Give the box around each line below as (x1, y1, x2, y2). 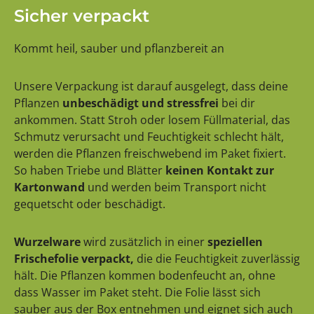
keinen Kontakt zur (165, 162, 274, 178)
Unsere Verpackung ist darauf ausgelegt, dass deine (14, 78, 288, 94)
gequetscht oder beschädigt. (14, 196, 165, 212)
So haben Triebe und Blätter (14, 162, 165, 178)
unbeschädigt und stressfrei (62, 95, 221, 111)
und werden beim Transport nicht (85, 179, 266, 195)
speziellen (207, 233, 263, 250)
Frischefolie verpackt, (14, 250, 134, 266)
